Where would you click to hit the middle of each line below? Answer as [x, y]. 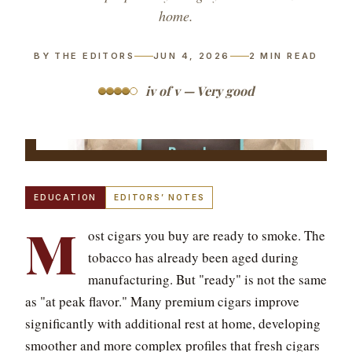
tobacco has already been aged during [193, 257]
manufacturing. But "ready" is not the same [207, 279]
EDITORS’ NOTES [159, 197]
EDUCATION [66, 197]
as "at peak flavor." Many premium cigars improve [162, 301]
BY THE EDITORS [84, 56]
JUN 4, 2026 [192, 56]
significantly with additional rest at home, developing [173, 323]
